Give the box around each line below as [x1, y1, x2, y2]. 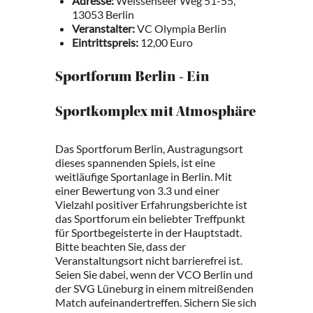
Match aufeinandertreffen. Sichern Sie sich [55, 296, 256, 309]
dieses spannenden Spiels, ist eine [55, 156, 215, 169]
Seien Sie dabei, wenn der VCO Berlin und [55, 268, 253, 281]
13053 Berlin [72, 8, 134, 21]
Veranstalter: [72, 22, 135, 35]
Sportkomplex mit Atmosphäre [55, 105, 256, 121]
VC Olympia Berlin [135, 22, 226, 35]
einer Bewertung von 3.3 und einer [55, 184, 219, 197]
